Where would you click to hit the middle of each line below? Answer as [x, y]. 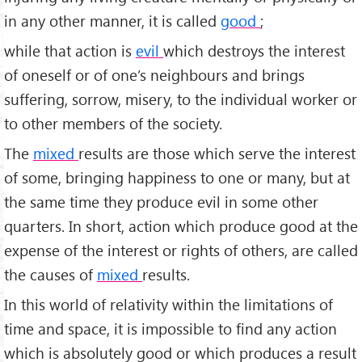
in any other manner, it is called [112, 21]
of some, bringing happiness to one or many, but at [177, 178]
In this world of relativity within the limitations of [168, 304]
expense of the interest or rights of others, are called [181, 250]
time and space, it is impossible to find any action [170, 328]
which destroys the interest [254, 51]
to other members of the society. [113, 124]
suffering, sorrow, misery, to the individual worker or [181, 99]
